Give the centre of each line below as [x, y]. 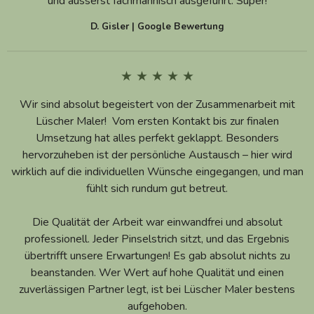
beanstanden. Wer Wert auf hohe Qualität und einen [157, 272]
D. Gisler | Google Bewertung [157, 26]
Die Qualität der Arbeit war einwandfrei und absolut [157, 222]
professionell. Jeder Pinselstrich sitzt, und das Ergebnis [157, 239]
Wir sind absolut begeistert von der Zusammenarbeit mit [157, 104]
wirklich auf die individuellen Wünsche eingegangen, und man [157, 171]
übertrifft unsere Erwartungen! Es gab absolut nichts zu [157, 255]
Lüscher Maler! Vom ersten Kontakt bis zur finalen [157, 121]
